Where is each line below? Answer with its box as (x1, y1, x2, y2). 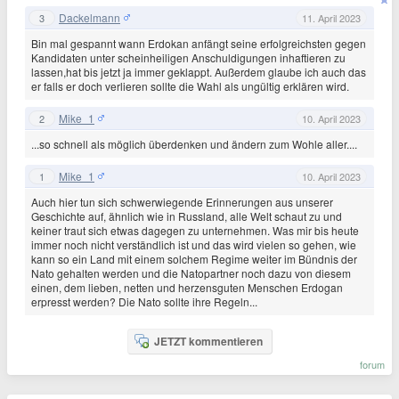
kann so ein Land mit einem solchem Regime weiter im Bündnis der (31, 251, 357, 266)
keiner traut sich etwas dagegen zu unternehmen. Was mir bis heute (31, 223, 359, 238)
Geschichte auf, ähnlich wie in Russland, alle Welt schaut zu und (31, 208, 342, 224)
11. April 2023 (302, 10, 361, 25)
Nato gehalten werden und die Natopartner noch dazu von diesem (31, 265, 351, 281)
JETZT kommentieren (153, 333, 263, 349)
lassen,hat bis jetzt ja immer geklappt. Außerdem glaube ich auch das (31, 64, 366, 79)
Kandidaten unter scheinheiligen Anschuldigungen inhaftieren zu (31, 50, 346, 65)
